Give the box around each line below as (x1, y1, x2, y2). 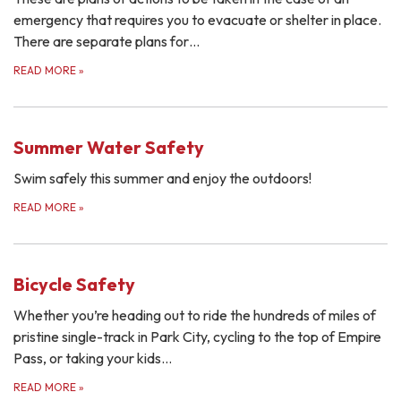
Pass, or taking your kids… (13, 348, 172, 367)
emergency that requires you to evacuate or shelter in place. (13, 10, 381, 29)
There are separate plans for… (13, 31, 200, 50)
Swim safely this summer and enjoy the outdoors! (13, 168, 311, 187)
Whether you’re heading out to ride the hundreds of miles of (13, 305, 376, 324)
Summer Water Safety (13, 135, 204, 158)
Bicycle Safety (13, 272, 135, 295)
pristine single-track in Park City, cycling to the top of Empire (13, 327, 381, 346)
